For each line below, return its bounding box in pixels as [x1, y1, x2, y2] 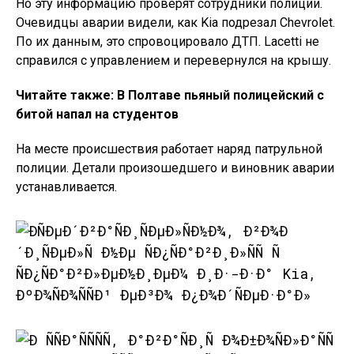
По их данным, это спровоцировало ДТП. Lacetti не [16, 34, 319, 49]
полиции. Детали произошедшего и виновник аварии [16, 160, 334, 175]
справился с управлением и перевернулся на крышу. [16, 53, 331, 68]
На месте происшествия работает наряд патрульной [16, 141, 322, 156]
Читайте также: [16, 88, 117, 103]
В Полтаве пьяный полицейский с [117, 88, 324, 103]
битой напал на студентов [16, 107, 179, 122]
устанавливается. [16, 179, 117, 194]
